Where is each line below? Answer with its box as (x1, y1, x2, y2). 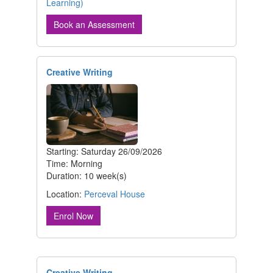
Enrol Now (54, 210, 93, 222)
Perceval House (84, 188, 145, 200)
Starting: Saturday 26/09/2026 (46, 145, 162, 158)
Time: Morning (46, 157, 102, 170)
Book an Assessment (54, 18, 135, 31)
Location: (46, 188, 84, 200)
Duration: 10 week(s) (46, 169, 127, 182)
